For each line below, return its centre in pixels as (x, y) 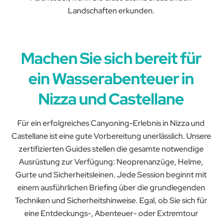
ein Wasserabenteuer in (111, 78)
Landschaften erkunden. (111, 10)
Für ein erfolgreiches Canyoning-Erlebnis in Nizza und (111, 123)
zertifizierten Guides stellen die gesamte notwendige (111, 149)
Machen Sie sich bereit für (111, 58)
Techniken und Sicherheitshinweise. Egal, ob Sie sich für (111, 200)
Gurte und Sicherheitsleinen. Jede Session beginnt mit (111, 174)
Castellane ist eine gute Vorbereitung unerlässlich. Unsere (111, 136)
